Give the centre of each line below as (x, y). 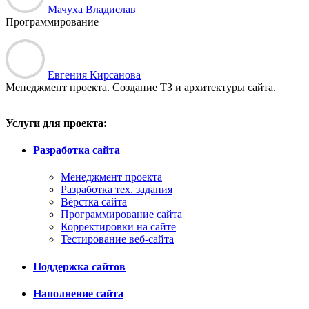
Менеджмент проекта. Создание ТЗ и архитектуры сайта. (141, 87)
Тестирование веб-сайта (117, 239)
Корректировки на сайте (118, 227)
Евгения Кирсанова (94, 74)
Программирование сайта (121, 215)
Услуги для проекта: (56, 123)
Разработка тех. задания (117, 190)
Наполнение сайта (78, 293)
